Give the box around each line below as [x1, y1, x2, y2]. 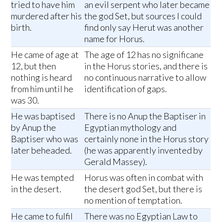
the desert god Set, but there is [84, 183, 203, 194]
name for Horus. [84, 33, 145, 44]
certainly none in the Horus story [84, 133, 209, 144]
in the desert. [11, 183, 62, 194]
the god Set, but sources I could [84, 10, 202, 21]
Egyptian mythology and [84, 121, 177, 133]
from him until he [11, 83, 74, 94]
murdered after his [11, 10, 82, 21]
